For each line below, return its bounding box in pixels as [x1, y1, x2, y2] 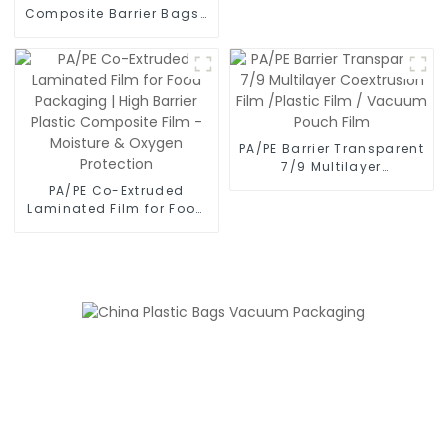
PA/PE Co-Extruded [48, 181, 185, 199]
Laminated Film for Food [27, 199, 206, 217]
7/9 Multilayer [281, 157, 382, 175]
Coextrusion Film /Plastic [240, 175, 423, 193]
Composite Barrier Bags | [24, 4, 209, 22]
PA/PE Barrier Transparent [239, 139, 424, 157]
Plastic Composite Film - [26, 235, 207, 253]
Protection [79, 271, 154, 289]
